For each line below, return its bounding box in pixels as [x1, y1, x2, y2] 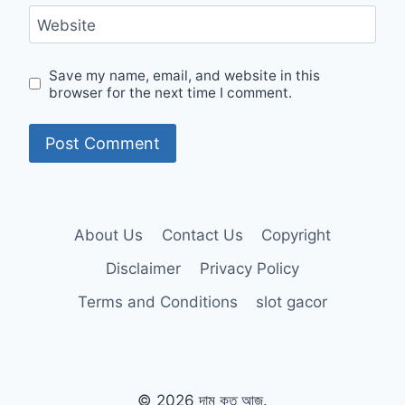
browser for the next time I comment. [49, 83, 293, 101]
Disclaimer [106, 259, 182, 278]
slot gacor [256, 293, 328, 312]
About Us [74, 225, 144, 244]
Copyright [260, 225, 331, 244]
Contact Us [161, 225, 243, 244]
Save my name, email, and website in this [49, 66, 321, 84]
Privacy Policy [199, 259, 299, 278]
